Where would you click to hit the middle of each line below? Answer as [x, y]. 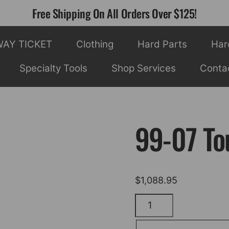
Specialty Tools [53, 68]
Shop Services [144, 68]
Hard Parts [163, 44]
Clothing [95, 44]
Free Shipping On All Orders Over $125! [114, 13]
